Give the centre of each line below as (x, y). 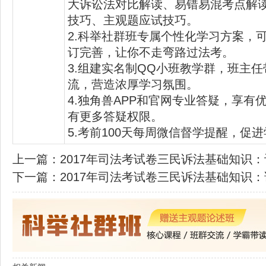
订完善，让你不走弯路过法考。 (151, 52)
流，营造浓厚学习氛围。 (133, 84)
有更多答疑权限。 (115, 116)
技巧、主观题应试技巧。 (133, 20)
